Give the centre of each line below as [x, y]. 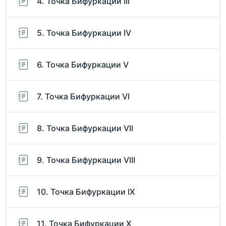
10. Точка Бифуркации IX [86, 192]
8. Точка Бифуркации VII [85, 128]
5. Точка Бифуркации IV [84, 33]
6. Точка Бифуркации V [83, 65]
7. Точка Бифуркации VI [83, 97]
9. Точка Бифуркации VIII [86, 160]
